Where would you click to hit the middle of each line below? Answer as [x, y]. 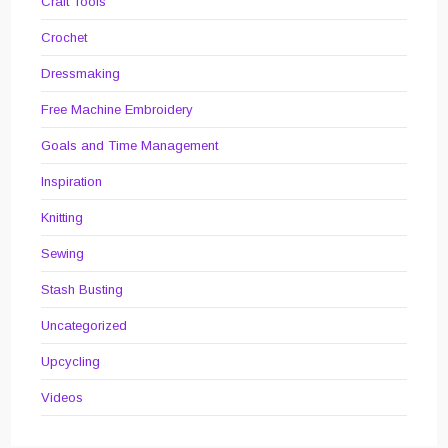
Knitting [62, 218]
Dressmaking [81, 74]
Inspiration [72, 182]
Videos [62, 398]
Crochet [64, 38]
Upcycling [71, 362]
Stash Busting [82, 290]
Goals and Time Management [130, 146]
